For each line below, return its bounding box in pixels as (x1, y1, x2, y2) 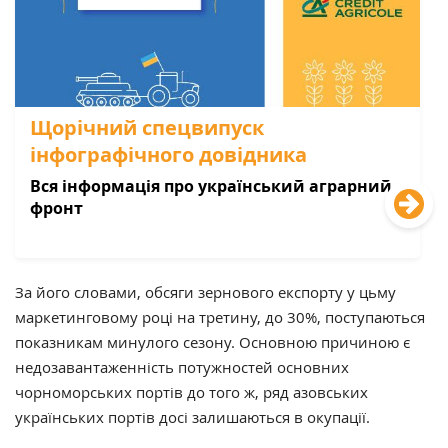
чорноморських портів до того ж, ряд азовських (15, 381, 368, 402)
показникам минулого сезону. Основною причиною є (15, 331, 410, 352)
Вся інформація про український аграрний (30, 174, 392, 197)
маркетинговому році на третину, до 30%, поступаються (15, 306, 425, 327)
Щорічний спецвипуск (30, 113, 264, 141)
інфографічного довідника (30, 140, 307, 168)
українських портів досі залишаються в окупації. (15, 406, 370, 427)
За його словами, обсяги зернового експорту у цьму (15, 281, 396, 302)
